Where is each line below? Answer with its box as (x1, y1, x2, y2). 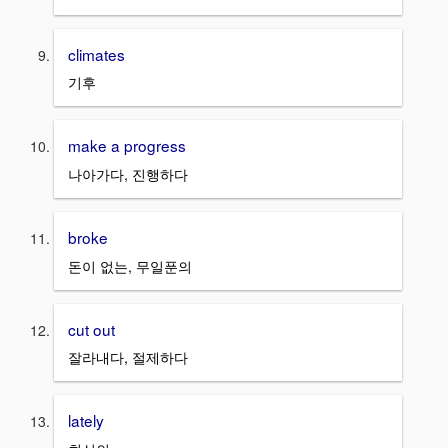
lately (68, 409, 104, 432)
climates (68, 42, 125, 65)
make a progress (68, 134, 186, 157)
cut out (68, 317, 115, 340)
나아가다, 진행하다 (68, 163, 188, 184)
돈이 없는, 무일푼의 (68, 255, 192, 276)
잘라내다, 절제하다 (68, 347, 188, 368)
